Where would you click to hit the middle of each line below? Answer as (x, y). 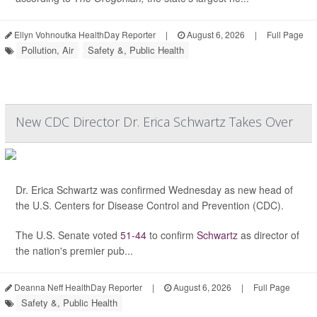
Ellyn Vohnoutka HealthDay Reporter (84, 35)
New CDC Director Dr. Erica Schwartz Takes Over (154, 122)
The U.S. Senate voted (68, 235)
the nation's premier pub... (74, 251)
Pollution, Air (47, 50)
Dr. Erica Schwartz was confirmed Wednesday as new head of (154, 190)
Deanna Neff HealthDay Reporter (77, 287)
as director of (269, 235)
